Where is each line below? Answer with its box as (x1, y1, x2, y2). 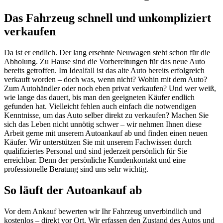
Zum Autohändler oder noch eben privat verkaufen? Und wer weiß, (4, 84, 216, 93)
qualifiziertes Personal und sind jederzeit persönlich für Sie (4, 147, 187, 156)
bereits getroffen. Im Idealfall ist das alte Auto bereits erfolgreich (4, 66, 205, 75)
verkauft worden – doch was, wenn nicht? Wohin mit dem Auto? (4, 75, 207, 84)
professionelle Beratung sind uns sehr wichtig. (4, 165, 148, 174)
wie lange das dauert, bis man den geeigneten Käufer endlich (4, 93, 195, 102)
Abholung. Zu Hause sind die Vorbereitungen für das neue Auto (4, 57, 205, 66)
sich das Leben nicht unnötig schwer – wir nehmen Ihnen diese (4, 120, 202, 129)
